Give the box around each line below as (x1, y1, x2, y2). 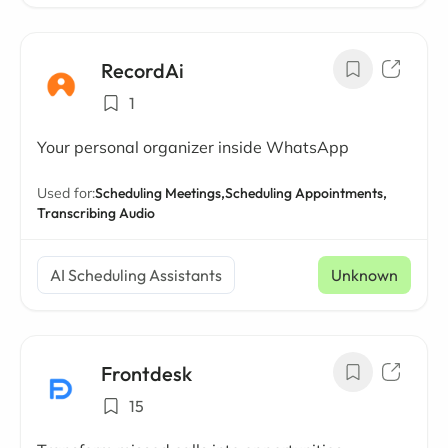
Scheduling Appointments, (225, 184, 387, 202)
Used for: (37, 184, 95, 202)
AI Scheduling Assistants (50, 265, 222, 285)
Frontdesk (101, 361, 192, 386)
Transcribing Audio (37, 204, 155, 222)
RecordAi (101, 58, 184, 83)
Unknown (331, 265, 398, 285)
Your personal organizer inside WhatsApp (37, 137, 349, 157)
